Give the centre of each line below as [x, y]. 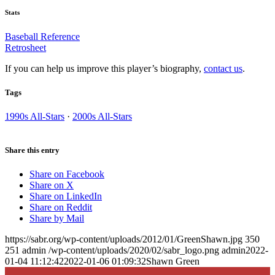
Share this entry [32, 150]
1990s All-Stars [35, 116]
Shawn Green [173, 261]
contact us [223, 68]
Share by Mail [57, 219]
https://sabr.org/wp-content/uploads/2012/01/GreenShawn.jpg [124, 239]
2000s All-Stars [102, 116]
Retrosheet [25, 47]
